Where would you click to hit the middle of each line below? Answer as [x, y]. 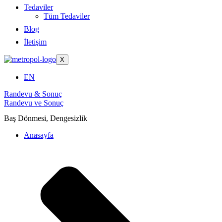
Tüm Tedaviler [67, 16]
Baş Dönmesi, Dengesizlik [46, 118]
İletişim [35, 42]
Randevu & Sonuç [33, 94]
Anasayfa [39, 135]
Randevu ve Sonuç [34, 103]
